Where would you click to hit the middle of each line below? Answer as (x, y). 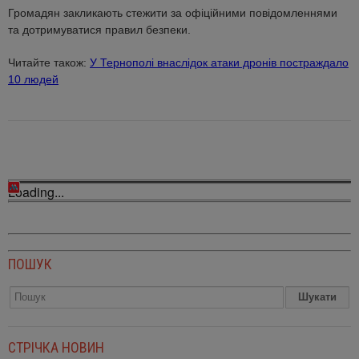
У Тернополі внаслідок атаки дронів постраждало (219, 63)
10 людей (33, 80)
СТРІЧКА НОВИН (56, 348)
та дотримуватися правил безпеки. (99, 30)
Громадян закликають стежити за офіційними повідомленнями (173, 13)
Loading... (36, 192)
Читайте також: (49, 63)
